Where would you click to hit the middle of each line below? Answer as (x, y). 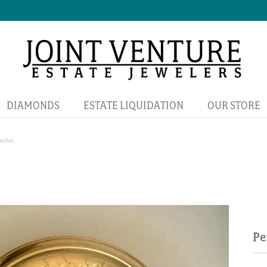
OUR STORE (234, 105)
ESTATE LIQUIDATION (133, 105)
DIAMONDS (33, 105)
